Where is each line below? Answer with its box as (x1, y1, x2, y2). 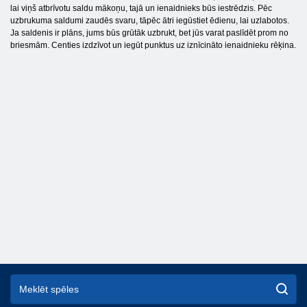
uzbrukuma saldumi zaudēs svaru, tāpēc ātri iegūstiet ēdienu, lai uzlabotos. (10, 15, 289, 25)
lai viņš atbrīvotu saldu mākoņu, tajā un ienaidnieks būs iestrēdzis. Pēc (10, 3, 272, 13)
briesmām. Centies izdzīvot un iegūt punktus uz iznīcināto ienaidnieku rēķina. (10, 40, 296, 50)
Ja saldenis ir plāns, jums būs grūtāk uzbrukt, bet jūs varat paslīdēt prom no (10, 27, 288, 38)
